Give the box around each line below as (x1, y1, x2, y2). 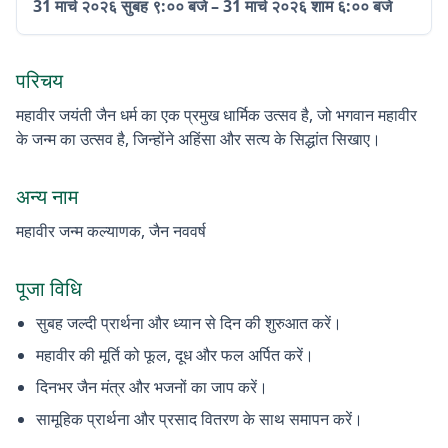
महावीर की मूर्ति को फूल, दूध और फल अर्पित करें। (36, 344, 314, 366)
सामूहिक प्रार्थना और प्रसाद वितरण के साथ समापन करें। (36, 408, 363, 430)
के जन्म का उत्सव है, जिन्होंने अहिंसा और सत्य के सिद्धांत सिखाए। (16, 128, 381, 150)
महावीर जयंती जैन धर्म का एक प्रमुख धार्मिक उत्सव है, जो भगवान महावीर (16, 104, 417, 126)
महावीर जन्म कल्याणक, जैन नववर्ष (16, 220, 206, 242)
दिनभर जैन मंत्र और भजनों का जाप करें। (36, 376, 268, 398)
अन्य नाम (16, 183, 78, 210)
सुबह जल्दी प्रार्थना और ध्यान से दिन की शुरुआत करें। (36, 312, 342, 334)
